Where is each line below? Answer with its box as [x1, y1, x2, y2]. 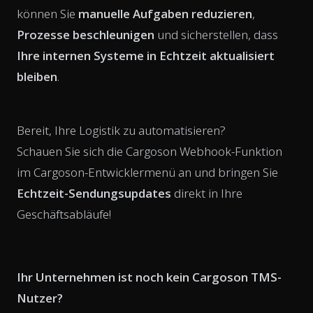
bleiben [17, 68, 57, 85]
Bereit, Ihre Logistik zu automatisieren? [17, 122, 226, 138]
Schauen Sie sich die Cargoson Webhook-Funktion [17, 143, 282, 159]
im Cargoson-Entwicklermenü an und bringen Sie [17, 163, 278, 180]
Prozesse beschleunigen [17, 26, 154, 43]
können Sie [17, 5, 78, 22]
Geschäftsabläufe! [17, 205, 111, 222]
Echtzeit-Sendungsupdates [17, 184, 171, 201]
